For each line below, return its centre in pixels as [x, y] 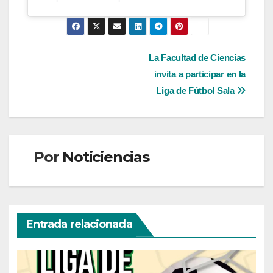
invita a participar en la [200, 74]
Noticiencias [106, 157]
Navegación [82, 62]
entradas [67, 112]
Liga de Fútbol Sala [197, 91]
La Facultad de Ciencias [197, 58]
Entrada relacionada [79, 224]
